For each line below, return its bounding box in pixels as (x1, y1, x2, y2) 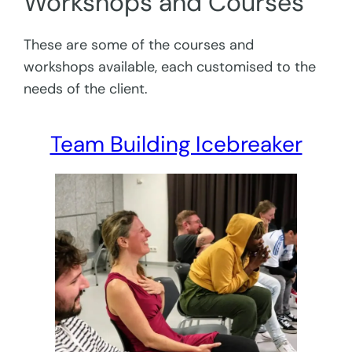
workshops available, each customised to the (24, 57, 317, 77)
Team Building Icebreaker (49, 129, 302, 159)
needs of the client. (24, 79, 148, 99)
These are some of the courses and (24, 35, 255, 55)
